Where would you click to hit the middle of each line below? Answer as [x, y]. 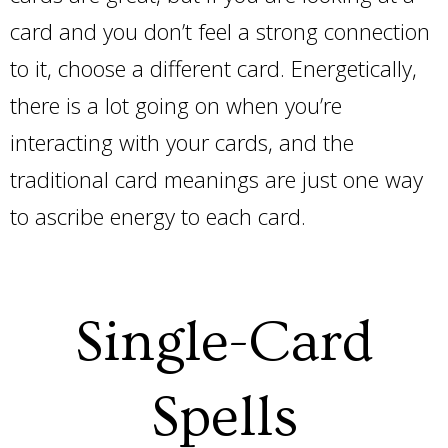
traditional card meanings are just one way [216, 179]
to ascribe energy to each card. [161, 216]
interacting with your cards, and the [182, 142]
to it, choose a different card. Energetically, [213, 68]
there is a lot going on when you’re [176, 105]
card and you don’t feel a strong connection [220, 31]
